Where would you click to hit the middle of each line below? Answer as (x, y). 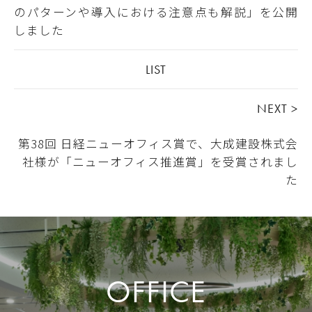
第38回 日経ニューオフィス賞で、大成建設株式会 (158, 143)
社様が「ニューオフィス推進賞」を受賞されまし (160, 161)
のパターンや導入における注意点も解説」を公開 (156, 11)
